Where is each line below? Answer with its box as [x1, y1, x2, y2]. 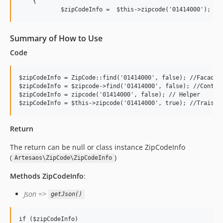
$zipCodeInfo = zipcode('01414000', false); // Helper [19, 91, 200, 98]
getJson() [50, 191, 82, 198]
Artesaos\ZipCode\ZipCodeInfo [14, 154, 112, 162]
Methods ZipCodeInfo [10, 171, 84, 181]
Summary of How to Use [10, 32, 103, 44]
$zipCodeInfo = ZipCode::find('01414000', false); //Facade [19, 74, 218, 81]
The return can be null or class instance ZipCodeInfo [10, 142, 185, 152]
